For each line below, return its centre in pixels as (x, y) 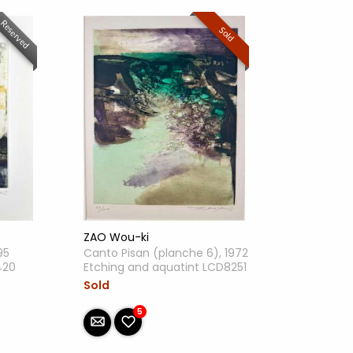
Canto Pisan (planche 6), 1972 (166, 253)
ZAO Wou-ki (116, 237)
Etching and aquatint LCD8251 (165, 267)
